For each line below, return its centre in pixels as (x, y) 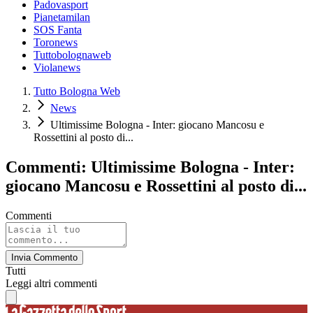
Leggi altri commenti (51, 283)
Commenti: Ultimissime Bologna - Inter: (150, 167)
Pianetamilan (62, 17)
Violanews (57, 68)
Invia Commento (44, 257)
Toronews (56, 43)
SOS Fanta (58, 30)
